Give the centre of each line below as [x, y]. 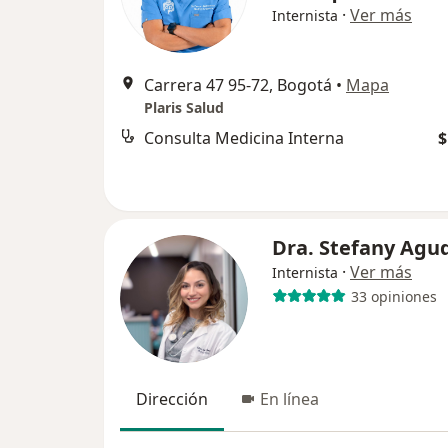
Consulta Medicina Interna [244, 138]
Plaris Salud [184, 108]
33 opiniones [393, 296]
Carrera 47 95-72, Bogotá [238, 85]
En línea [289, 399]
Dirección [172, 399]
